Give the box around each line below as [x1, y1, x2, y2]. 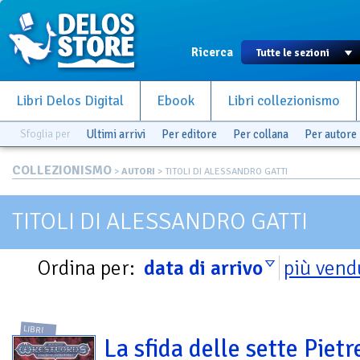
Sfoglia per [20, 127, 70, 141]
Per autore [305, 127, 357, 141]
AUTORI [121, 166, 155, 178]
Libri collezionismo [227, 92, 340, 109]
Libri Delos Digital [16, 92, 124, 109]
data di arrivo [144, 256, 263, 280]
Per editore [162, 127, 217, 141]
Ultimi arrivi [86, 127, 145, 141]
